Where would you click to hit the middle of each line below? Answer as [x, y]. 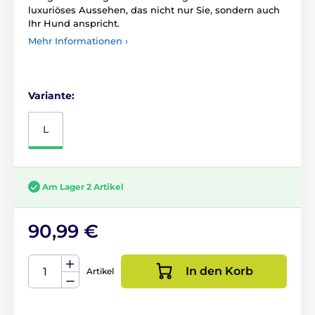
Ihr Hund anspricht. [74, 23]
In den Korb [219, 271]
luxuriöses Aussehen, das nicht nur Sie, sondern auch [154, 9]
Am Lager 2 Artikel [83, 186]
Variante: [51, 95]
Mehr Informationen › [78, 40]
